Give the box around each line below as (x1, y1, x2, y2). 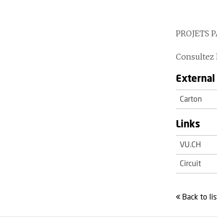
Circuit (179, 160, 201, 168)
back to (187, 193, 209, 201)
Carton (179, 95, 202, 103)
